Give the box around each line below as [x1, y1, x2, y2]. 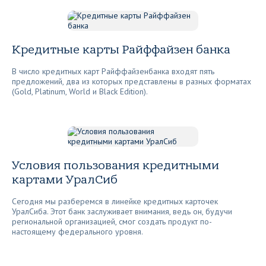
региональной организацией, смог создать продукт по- [12, 216, 212, 227]
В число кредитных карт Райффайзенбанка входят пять [12, 66, 214, 77]
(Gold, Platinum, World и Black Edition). [12, 86, 148, 97]
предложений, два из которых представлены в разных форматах [12, 76, 251, 87]
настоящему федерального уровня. [12, 226, 143, 237]
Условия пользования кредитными [12, 159, 219, 172]
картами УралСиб [12, 173, 118, 186]
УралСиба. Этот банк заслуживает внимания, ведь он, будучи [12, 206, 232, 217]
